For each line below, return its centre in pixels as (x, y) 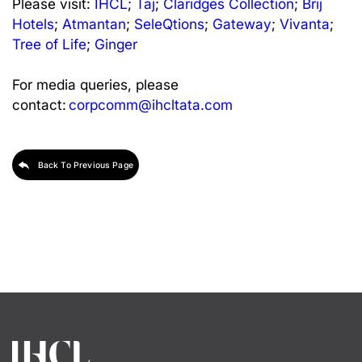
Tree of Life (49, 44)
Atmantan (94, 24)
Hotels (33, 24)
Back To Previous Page (85, 164)
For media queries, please (95, 85)
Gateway (242, 24)
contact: (40, 105)
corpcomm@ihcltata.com (151, 105)
